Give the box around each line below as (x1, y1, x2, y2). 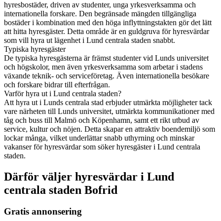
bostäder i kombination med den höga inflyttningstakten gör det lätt (4, 18, 212, 27)
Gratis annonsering (4, 206, 82, 217)
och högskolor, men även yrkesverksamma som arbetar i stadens (4, 62, 203, 71)
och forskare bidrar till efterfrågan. (4, 80, 110, 89)
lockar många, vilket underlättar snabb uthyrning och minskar (4, 133, 194, 142)
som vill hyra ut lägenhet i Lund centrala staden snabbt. (4, 36, 175, 44)
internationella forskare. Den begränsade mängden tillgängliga (4, 9, 196, 18)
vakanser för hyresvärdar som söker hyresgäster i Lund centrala (4, 142, 200, 151)
